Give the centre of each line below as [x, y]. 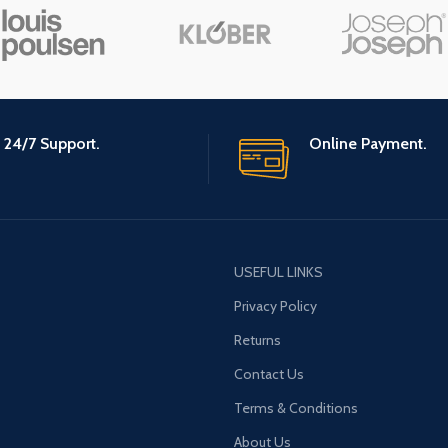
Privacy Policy [275, 306]
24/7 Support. [51, 144]
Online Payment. [368, 144]
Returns [257, 340]
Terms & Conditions [296, 408]
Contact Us [269, 374]
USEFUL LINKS [278, 272]
